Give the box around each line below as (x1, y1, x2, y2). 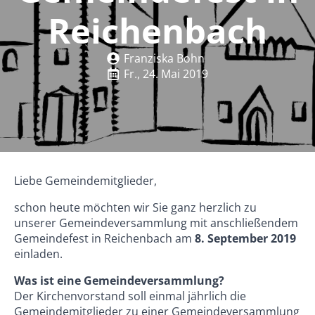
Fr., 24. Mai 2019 (124, 66, 208, 82)
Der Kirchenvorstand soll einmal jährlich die (14, 288, 246, 304)
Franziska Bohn (124, 51, 205, 66)
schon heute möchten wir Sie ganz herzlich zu (14, 200, 257, 215)
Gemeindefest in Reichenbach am (14, 231, 195, 246)
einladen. (14, 246, 63, 262)
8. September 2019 (195, 231, 296, 246)
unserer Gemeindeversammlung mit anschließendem (14, 215, 298, 231)
